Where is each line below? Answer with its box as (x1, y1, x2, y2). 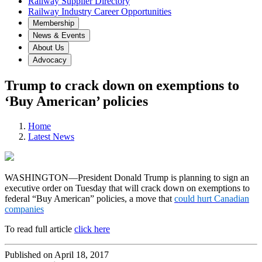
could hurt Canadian (174, 193, 249, 204)
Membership (33, 19, 74, 27)
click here (74, 223, 110, 234)
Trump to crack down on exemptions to (5, 77, 239, 93)
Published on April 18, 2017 (5, 249, 109, 260)
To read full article (5, 223, 74, 234)
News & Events (33, 31, 85, 40)
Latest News (28, 131, 74, 142)
